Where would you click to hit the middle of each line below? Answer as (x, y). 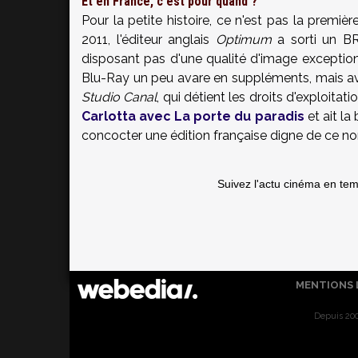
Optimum (243, 40)
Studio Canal (119, 97)
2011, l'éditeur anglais (149, 40)
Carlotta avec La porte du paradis (193, 116)
